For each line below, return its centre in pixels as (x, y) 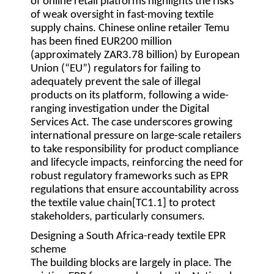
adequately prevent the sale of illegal (116, 83)
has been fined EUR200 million (101, 42)
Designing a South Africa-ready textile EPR (128, 237)
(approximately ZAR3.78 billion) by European (135, 56)
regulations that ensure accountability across (135, 190)
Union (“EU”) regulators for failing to (116, 69)
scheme (48, 250)
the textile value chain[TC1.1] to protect (123, 204)
